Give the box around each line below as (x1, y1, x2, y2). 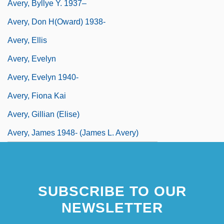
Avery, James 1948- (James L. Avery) (7, 128, 138, 137)
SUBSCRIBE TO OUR (37, 183, 186, 199)
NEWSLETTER (61, 199, 163, 215)
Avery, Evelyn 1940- (7, 72, 78, 81)
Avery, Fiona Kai (7, 91, 66, 100)
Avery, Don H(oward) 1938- (7, 17, 105, 26)
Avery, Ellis (7, 35, 47, 44)
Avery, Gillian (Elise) (7, 109, 79, 118)
